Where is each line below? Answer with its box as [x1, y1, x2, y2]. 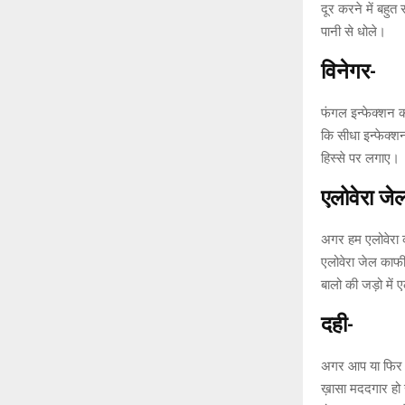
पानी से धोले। [321, 23, 386, 40]
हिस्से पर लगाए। [321, 149, 400, 166]
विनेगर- [321, 53, 376, 90]
